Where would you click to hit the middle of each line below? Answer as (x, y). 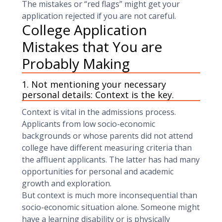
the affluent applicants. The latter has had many (111, 160)
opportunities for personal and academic (98, 171)
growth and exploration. (67, 183)
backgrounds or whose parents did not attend (107, 136)
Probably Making (76, 63)
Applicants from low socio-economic (88, 124)
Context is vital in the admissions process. (99, 112)
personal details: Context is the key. (98, 95)
